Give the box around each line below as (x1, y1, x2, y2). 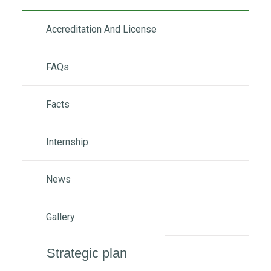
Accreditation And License (46, 23, 157, 35)
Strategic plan (47, 245, 127, 261)
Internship (46, 135, 88, 148)
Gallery (46, 211, 75, 223)
